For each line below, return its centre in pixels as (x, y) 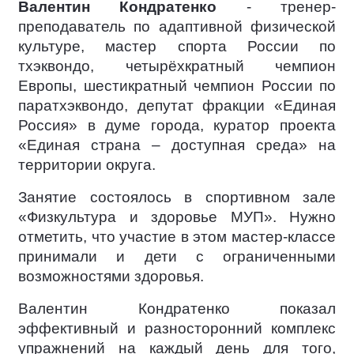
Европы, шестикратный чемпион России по (177, 86)
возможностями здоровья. (111, 276)
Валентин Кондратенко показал (177, 309)
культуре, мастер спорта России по (177, 46)
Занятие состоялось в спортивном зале (177, 197)
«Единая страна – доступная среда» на (177, 145)
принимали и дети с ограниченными (177, 256)
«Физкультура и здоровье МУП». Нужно (177, 217)
